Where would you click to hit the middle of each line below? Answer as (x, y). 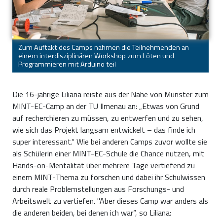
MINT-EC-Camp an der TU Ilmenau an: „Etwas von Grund (106, 106)
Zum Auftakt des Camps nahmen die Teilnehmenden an (104, 47)
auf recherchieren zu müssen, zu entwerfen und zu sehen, (108, 118)
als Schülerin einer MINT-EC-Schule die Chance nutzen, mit (108, 153)
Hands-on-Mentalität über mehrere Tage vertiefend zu (104, 165)
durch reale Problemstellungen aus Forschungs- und (98, 189)
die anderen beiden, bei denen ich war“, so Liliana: (92, 212)
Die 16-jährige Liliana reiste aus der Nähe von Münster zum (110, 94)
